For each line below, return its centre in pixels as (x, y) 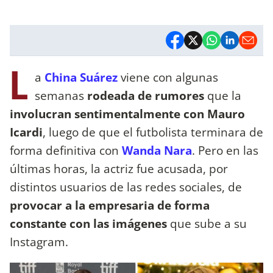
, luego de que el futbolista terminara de (153, 132)
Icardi (26, 132)
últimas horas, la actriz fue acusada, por (119, 168)
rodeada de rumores (147, 95)
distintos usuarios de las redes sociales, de (126, 186)
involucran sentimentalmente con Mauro (127, 113)
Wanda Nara (157, 150)
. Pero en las (225, 150)
